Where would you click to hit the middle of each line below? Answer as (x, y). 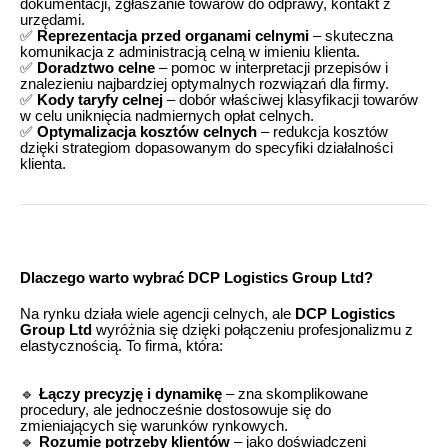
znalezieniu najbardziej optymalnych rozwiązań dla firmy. (204, 84)
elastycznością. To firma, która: (121, 345)
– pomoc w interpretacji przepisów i (271, 68)
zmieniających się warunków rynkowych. (154, 425)
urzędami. (52, 20)
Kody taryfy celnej (100, 100)
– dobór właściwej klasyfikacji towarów (290, 100)
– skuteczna (351, 36)
